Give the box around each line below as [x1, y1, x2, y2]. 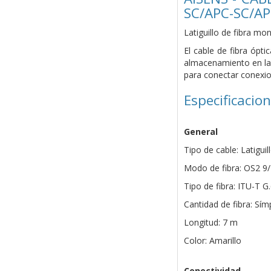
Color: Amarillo [183, 235, 241, 247]
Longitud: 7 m [183, 217, 238, 229]
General [183, 126, 218, 138]
